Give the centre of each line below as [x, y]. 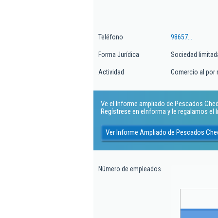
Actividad [111, 72]
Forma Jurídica [119, 54]
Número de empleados [130, 169]
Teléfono [111, 37]
